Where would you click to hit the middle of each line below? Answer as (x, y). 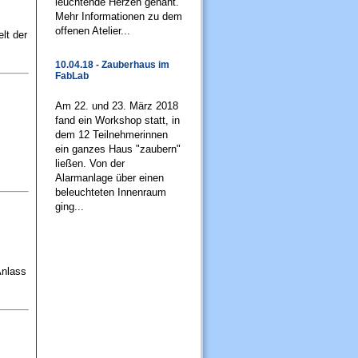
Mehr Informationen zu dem (119, 16)
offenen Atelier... (93, 31)
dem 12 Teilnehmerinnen (111, 135)
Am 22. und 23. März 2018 (117, 106)
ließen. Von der (90, 163)
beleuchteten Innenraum (111, 192)
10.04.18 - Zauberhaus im (112, 65)
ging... (70, 207)
